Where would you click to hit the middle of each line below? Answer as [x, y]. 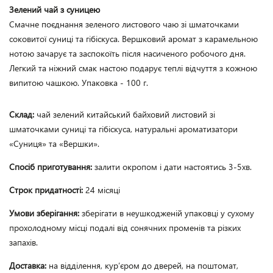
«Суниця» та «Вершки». [54, 144]
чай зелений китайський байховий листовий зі [126, 114]
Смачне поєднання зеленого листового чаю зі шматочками [125, 24]
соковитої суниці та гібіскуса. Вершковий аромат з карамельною [135, 39]
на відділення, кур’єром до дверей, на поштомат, [144, 265]
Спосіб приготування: [52, 167]
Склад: [23, 114]
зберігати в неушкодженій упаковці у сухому [168, 213]
